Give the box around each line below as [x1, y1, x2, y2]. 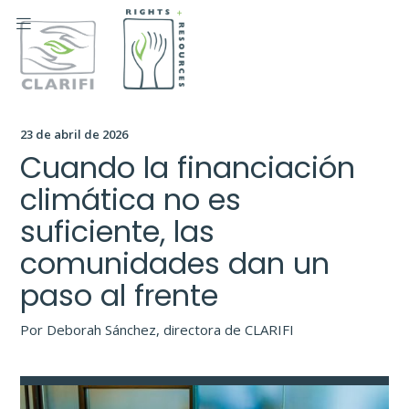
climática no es [20, 179, 242, 221]
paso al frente [20, 275, 219, 317]
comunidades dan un [20, 243, 330, 285]
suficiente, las [20, 211, 215, 253]
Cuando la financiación [20, 147, 356, 189]
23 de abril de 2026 [20, 126, 129, 143]
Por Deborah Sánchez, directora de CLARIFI [20, 320, 295, 340]
